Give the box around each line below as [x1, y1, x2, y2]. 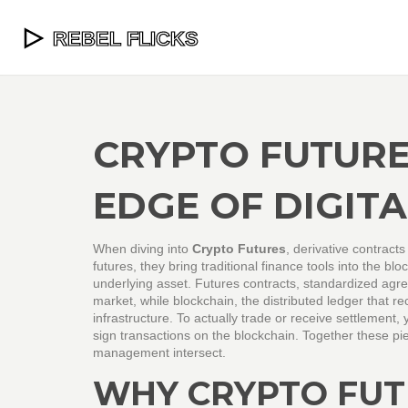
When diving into [93, 241, 192, 256]
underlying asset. [93, 276, 195, 291]
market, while [93, 293, 173, 308]
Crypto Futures [192, 241, 286, 256]
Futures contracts [195, 276, 296, 291]
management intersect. [93, 345, 226, 360]
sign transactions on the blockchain [93, 328, 295, 342]
